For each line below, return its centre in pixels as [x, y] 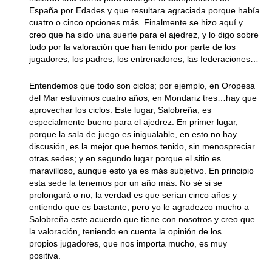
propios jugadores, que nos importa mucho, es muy [128, 243]
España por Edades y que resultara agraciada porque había [144, 10]
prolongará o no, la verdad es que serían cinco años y [133, 195]
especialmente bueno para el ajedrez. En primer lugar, [134, 122]
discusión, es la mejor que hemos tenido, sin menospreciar [142, 146]
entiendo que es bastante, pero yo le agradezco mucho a [139, 207]
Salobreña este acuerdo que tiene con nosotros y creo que [142, 219]
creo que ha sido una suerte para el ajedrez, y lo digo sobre [144, 35]
